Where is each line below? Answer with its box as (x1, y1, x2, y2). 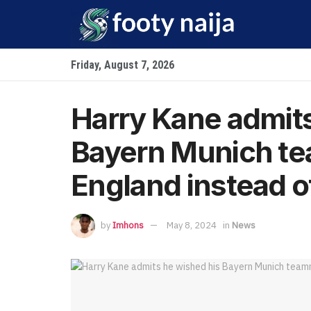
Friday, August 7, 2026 (71, 58, 174, 72)
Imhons (112, 219, 144, 231)
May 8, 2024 (167, 219, 217, 231)
